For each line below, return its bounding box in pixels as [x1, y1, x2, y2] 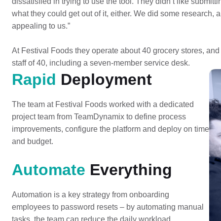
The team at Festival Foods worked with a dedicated [11, 100, 194, 109]
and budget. [11, 137, 53, 146]
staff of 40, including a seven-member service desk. [11, 59, 190, 67]
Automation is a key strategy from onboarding [11, 190, 169, 199]
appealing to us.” [11, 22, 70, 30]
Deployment [56, 71, 152, 88]
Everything [85, 161, 172, 179]
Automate [11, 161, 85, 179]
